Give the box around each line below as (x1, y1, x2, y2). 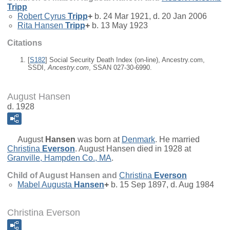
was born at (75, 135, 122, 144)
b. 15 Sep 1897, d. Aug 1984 (109, 180, 214, 189)
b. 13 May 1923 (90, 21, 148, 30)
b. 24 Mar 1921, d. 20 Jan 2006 (92, 12, 207, 21)
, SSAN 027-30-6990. (89, 64, 152, 72)
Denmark (122, 135, 155, 144)
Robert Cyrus (17, 12, 66, 21)
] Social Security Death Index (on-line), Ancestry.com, (45, 56, 205, 64)
